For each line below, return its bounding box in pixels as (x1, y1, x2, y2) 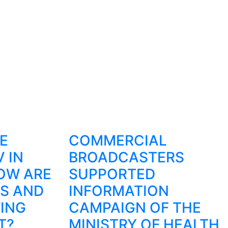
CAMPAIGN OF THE (68, 198, 201, 216)
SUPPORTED (68, 165, 155, 183)
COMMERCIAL (68, 131, 167, 149)
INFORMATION (68, 182, 169, 199)
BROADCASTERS (68, 148, 184, 166)
